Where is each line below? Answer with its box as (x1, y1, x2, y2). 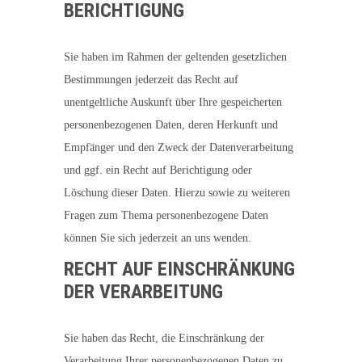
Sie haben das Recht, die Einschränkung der (64, 332, 264, 344)
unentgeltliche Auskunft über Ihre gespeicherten (64, 96, 282, 108)
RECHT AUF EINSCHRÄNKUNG (64, 258, 295, 280)
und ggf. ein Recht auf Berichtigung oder (64, 164, 252, 176)
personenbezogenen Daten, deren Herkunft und (64, 119, 278, 131)
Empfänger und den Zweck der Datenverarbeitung (64, 141, 293, 154)
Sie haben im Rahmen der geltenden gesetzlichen (64, 51, 287, 63)
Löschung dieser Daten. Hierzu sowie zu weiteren (64, 187, 290, 199)
